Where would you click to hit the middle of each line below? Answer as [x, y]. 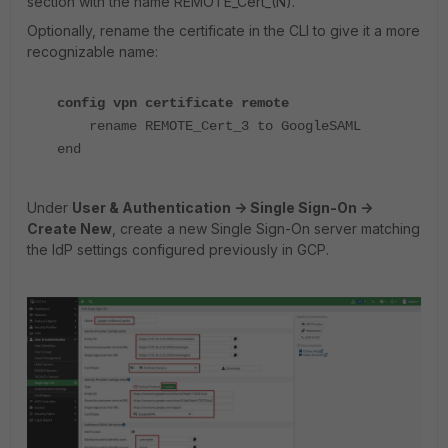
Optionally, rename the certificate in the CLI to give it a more [223, 31]
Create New [69, 229]
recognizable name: [92, 52]
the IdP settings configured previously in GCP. [178, 250]
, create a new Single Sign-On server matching [266, 229]
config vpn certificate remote [173, 103]
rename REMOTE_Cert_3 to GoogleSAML [209, 126]
